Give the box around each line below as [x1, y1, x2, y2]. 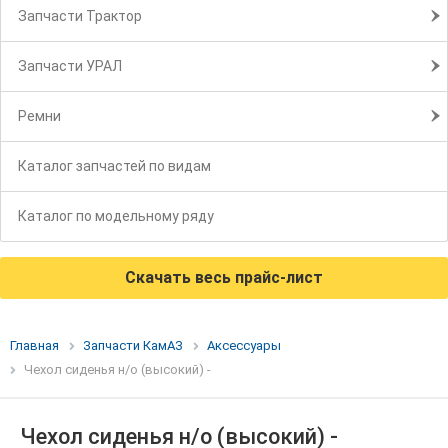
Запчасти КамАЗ [83, 338, 183, 354]
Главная [10, 338, 59, 354]
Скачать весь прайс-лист [125, 268, 323, 288]
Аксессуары [207, 338, 281, 354]
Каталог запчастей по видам [18, 158, 211, 175]
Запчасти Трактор [18, 8, 142, 25]
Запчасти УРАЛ [18, 58, 122, 75]
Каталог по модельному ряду [18, 208, 214, 225]
